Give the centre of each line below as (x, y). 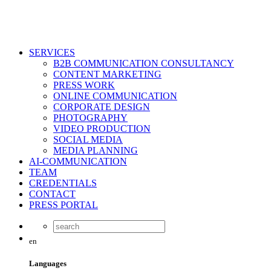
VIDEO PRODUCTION (102, 129)
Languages (48, 264)
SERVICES (52, 52)
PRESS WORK (84, 85)
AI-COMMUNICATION (78, 161)
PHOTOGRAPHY (90, 118)
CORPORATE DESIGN (102, 107)
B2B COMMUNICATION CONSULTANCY (144, 63)
